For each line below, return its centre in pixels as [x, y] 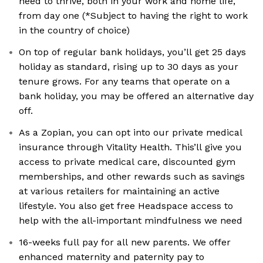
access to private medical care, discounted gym [78, 161]
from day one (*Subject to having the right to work [133, 15]
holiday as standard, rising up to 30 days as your [43, 66]
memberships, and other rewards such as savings [115, 176]
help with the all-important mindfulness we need [193, 220]
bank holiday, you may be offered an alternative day [103, 96]
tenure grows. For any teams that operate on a [70, 81]
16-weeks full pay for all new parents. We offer [125, 242]
